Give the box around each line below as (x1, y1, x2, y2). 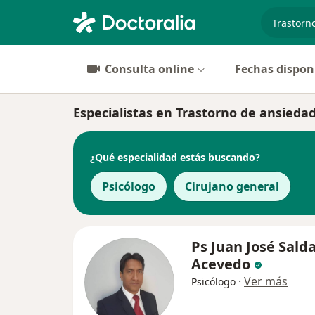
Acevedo (191, 255, 250, 274)
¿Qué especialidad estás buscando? (90, 150, 260, 164)
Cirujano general (185, 179, 279, 194)
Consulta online (105, 61, 194, 77)
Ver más (244, 274, 288, 290)
